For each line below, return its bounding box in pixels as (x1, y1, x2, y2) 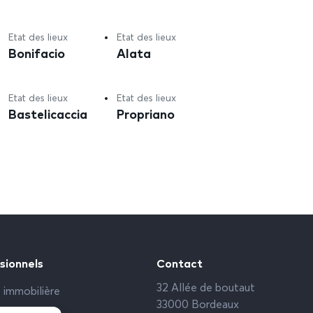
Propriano (117, 106, 175, 122)
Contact (156, 256, 203, 270)
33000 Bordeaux (156, 300, 239, 311)
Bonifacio (8, 45, 66, 61)
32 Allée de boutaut (156, 283, 255, 294)
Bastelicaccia (8, 106, 88, 122)
